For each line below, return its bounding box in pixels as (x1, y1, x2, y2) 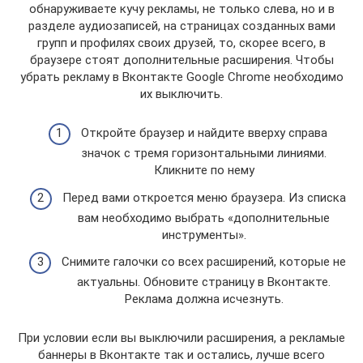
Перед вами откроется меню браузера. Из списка (62, 190, 346, 205)
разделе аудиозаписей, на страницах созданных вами (28, 18, 335, 33)
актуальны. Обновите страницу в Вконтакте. (77, 275, 331, 290)
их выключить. (140, 86, 223, 101)
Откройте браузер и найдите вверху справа (80, 126, 327, 141)
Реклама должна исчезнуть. (124, 292, 284, 307)
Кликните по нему (153, 163, 254, 178)
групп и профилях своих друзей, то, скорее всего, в (37, 35, 326, 50)
